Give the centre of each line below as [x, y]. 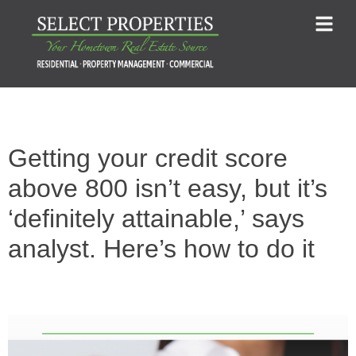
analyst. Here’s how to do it [161, 248]
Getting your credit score [148, 158]
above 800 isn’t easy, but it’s [168, 188]
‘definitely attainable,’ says [156, 218]
